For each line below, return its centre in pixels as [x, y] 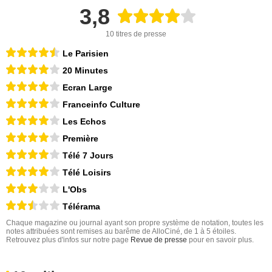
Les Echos [84, 121]
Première [80, 138]
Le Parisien [86, 53]
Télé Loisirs [87, 172]
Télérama [81, 206]
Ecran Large [87, 87]
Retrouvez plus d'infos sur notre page [68, 240]
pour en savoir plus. [220, 240]
